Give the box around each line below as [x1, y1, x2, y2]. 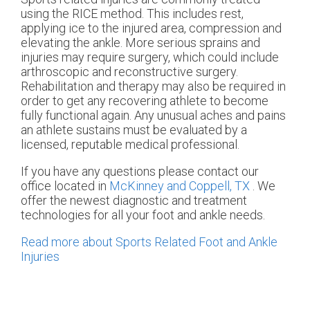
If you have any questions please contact [21, 163, 241, 179]
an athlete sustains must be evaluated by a [21, 122, 247, 137]
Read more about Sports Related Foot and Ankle [21, 234, 277, 249]
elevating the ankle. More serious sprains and [21, 35, 260, 50]
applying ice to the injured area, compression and [21, 20, 282, 35]
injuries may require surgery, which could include [21, 49, 279, 64]
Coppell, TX [189, 178, 250, 193]
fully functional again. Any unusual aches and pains [21, 107, 286, 122]
